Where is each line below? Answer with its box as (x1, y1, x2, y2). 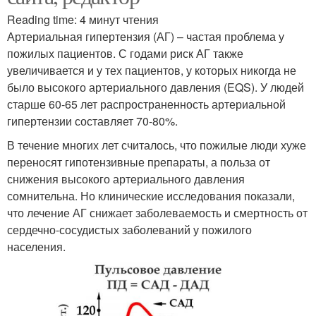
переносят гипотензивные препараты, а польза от (7, 154, 270, 171)
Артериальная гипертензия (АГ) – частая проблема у (7, 28, 284, 45)
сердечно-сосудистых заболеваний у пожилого (7, 221, 252, 238)
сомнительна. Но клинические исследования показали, (7, 188, 295, 205)
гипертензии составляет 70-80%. (7, 113, 178, 130)
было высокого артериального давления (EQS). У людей (7, 79, 304, 96)
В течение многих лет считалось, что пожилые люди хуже (7, 137, 306, 154)
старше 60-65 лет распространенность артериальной (7, 96, 286, 113)
